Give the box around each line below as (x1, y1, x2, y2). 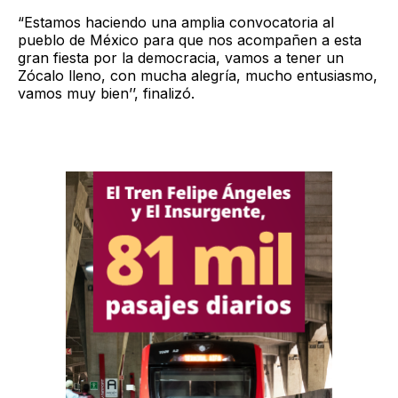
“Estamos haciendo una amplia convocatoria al (18, 12, 334, 31)
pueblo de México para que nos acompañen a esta (18, 30, 362, 49)
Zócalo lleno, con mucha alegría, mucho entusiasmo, (18, 66, 378, 84)
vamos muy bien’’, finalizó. (18, 84, 195, 102)
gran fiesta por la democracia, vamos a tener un (18, 48, 344, 67)
